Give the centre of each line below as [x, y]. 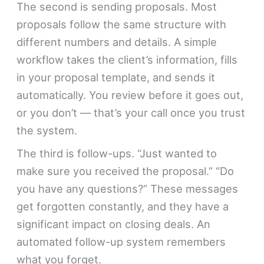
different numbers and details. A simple [117, 42]
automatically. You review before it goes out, [130, 95]
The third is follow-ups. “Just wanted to [117, 153]
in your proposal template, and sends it [116, 77]
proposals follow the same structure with [122, 24]
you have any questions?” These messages [128, 188]
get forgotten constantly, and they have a [123, 206]
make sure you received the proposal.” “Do [126, 171]
